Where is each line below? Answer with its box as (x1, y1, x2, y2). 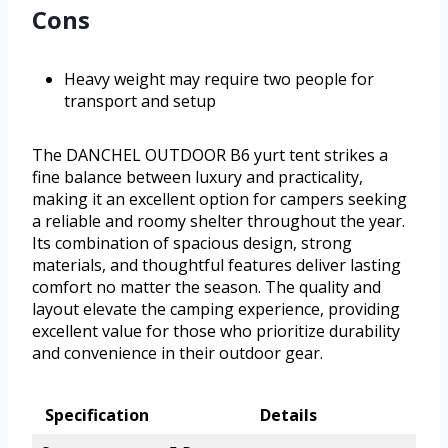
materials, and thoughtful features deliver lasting (32, 253, 401, 276)
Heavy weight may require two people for (64, 67, 374, 90)
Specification (44, 403, 149, 426)
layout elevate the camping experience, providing (32, 297, 400, 320)
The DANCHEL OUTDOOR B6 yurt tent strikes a (32, 143, 388, 166)
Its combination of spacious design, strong (32, 231, 352, 254)
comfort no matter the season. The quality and (32, 275, 381, 298)
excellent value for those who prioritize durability (32, 319, 400, 342)
